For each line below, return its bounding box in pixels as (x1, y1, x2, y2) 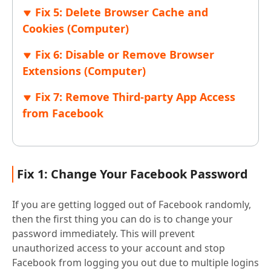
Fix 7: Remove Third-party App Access (35, 90, 235, 105)
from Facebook (22, 106, 103, 121)
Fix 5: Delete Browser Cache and (35, 5, 208, 20)
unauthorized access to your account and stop (12, 241, 225, 255)
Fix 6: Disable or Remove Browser (35, 47, 214, 62)
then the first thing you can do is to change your (12, 212, 233, 226)
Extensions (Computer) (22, 64, 146, 79)
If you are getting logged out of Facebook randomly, (12, 198, 251, 212)
